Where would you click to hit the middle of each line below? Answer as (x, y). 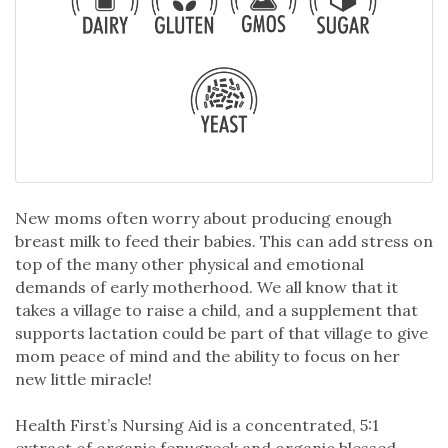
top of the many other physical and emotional (189, 263)
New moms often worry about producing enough (203, 217)
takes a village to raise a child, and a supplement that (216, 309)
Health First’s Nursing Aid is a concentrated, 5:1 (197, 424)
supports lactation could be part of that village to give (221, 332)
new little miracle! (83, 378)
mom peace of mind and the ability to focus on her (207, 355)
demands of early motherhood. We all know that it (206, 286)
